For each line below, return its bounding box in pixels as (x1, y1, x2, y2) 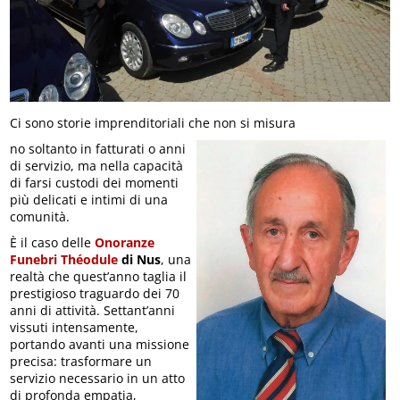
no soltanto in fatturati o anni (10, 139, 187, 157)
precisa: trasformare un (10, 352, 153, 370)
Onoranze (95, 233, 155, 251)
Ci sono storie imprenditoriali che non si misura (10, 113, 296, 131)
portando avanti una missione (10, 335, 190, 353)
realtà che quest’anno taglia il (10, 267, 187, 285)
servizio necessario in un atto (10, 369, 186, 387)
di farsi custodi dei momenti (10, 173, 179, 191)
